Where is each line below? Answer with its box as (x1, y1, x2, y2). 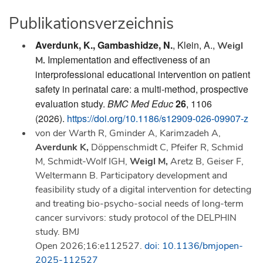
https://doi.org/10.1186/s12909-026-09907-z (67, 112, 248, 126)
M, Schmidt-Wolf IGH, (35, 155, 130, 168)
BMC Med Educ (107, 97, 173, 111)
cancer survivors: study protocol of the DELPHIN (35, 211, 237, 225)
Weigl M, (130, 155, 168, 168)
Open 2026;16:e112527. (35, 240, 144, 253)
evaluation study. (35, 97, 105, 111)
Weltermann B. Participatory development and (35, 169, 227, 183)
